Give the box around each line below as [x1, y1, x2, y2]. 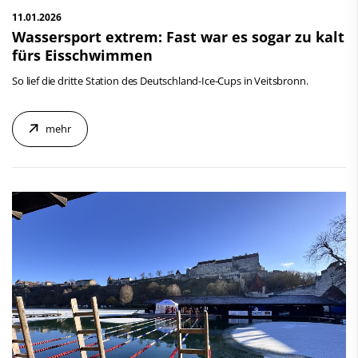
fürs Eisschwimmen [12, 46, 153, 66]
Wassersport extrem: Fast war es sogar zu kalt [12, 27, 344, 47]
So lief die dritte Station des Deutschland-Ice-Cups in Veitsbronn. [12, 74, 308, 89]
